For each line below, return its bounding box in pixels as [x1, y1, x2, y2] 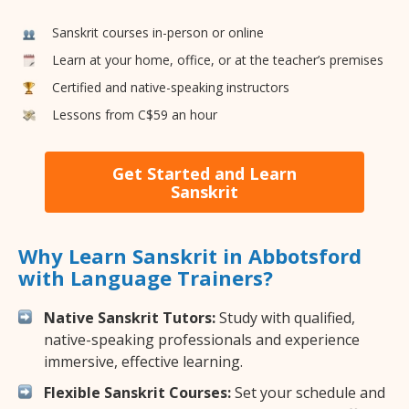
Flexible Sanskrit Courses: [44, 383, 231, 404]
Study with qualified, [215, 308, 355, 329]
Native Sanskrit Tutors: [44, 308, 215, 329]
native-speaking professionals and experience [44, 330, 360, 351]
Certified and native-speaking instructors [52, 78, 289, 96]
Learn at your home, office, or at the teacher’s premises [52, 50, 383, 68]
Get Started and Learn [112, 162, 297, 184]
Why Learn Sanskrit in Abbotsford [18, 242, 362, 270]
